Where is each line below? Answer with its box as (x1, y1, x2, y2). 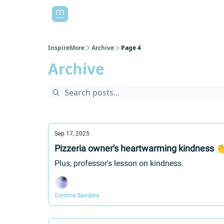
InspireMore (48, 43, 84, 52)
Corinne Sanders (54, 192, 99, 199)
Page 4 (121, 43, 141, 52)
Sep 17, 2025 (54, 130, 89, 137)
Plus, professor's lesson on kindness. (54, 158, 183, 168)
